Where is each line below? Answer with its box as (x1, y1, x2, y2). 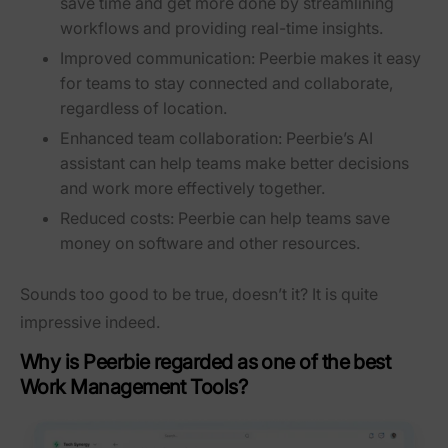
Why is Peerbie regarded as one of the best (20, 349, 391, 374)
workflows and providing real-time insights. (60, 18, 383, 39)
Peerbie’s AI (282, 127, 373, 148)
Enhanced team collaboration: (60, 127, 282, 148)
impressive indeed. (20, 311, 160, 332)
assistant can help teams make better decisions (60, 152, 409, 173)
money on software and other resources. (60, 232, 360, 253)
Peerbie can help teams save (174, 207, 390, 228)
